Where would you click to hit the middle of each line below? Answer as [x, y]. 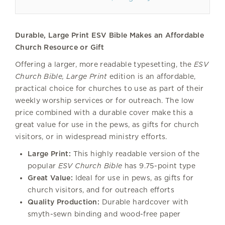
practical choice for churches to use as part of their [109, 88]
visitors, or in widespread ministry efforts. [91, 136]
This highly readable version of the [135, 153]
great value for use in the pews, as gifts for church [107, 124]
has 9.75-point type [160, 165]
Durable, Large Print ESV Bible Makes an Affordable [110, 35]
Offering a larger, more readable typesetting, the [105, 64]
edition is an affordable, [151, 76]
